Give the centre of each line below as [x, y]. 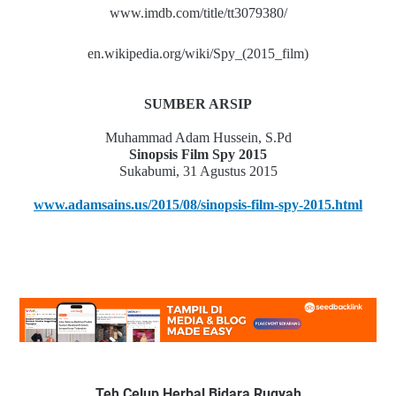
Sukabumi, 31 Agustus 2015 [198, 171]
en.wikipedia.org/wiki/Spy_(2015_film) [198, 54]
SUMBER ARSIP [198, 104]
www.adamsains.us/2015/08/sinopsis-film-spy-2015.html [198, 205]
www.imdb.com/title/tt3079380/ [198, 13]
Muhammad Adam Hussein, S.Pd [198, 138]
